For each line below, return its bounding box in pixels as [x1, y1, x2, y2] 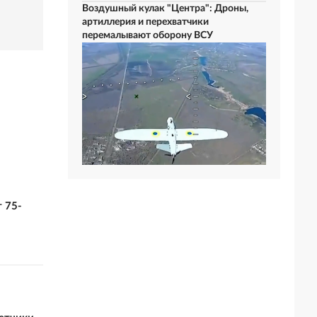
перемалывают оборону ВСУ [82, 30, 213, 40]
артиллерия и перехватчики [82, 17, 209, 27]
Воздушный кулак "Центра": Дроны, [82, 4, 248, 13]
